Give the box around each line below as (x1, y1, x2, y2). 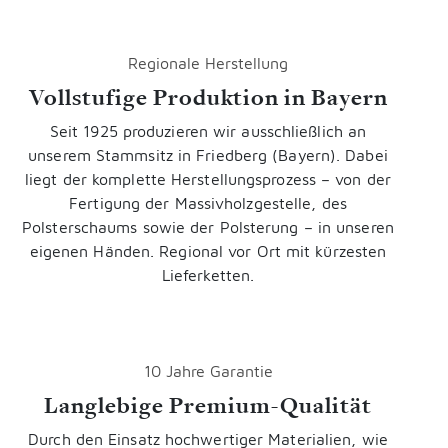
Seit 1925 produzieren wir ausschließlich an (49, 121, 367, 140)
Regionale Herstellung (128, 53, 288, 72)
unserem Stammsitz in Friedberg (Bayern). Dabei (28, 145, 388, 164)
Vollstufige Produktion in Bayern (28, 81, 388, 112)
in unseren (312, 217, 394, 236)
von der (330, 169, 391, 188)
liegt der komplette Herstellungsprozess (25, 169, 322, 188)
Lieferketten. (161, 265, 255, 284)
